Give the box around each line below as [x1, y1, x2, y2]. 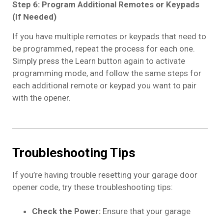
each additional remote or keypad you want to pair [12, 81, 196, 91]
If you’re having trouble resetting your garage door [12, 169, 197, 180]
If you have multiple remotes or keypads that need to [12, 31, 206, 42]
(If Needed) [12, 12, 56, 22]
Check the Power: [32, 206, 101, 216]
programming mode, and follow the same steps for [12, 68, 201, 79]
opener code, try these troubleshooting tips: [12, 182, 173, 192]
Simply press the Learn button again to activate [12, 56, 185, 66]
